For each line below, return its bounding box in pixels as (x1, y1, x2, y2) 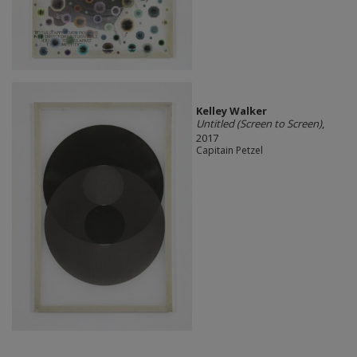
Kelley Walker (195, 103, 267, 118)
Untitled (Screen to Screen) (195, 116, 322, 131)
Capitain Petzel (195, 143, 263, 157)
